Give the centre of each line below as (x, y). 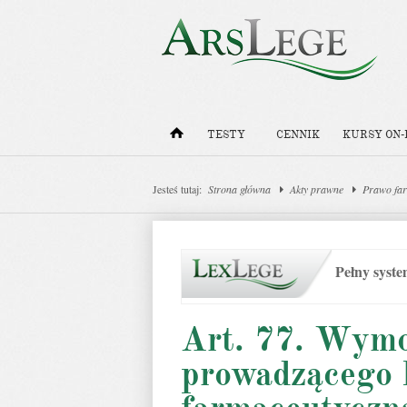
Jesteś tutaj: (177, 189)
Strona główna (239, 189)
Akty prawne (317, 189)
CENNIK (298, 135)
